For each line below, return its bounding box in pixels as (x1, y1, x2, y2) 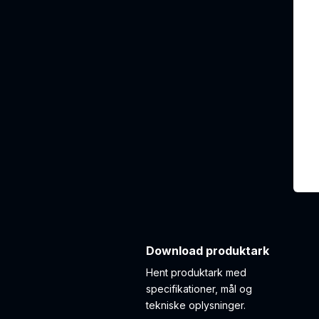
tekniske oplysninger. (146, 299, 246, 311)
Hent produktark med (146, 266, 246, 278)
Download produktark (146, 244, 269, 258)
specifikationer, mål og (146, 283, 252, 295)
